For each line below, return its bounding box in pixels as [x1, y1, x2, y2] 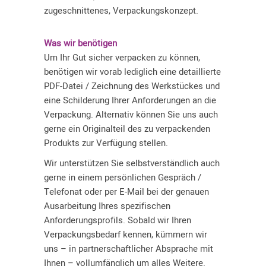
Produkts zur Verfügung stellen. [44, 137, 168, 150]
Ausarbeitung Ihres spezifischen [44, 199, 170, 213]
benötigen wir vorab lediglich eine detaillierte [44, 65, 221, 78]
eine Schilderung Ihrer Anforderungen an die [44, 94, 216, 107]
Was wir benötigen [44, 37, 117, 50]
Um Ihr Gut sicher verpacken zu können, [44, 51, 200, 64]
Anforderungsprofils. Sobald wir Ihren [44, 214, 191, 227]
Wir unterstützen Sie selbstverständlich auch [44, 157, 220, 170]
